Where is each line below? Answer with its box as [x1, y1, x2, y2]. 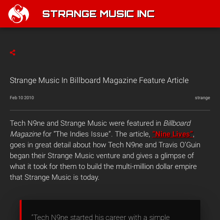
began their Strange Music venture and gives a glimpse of [10, 151, 194, 160]
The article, [115, 130, 152, 138]
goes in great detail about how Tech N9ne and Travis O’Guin [10, 140, 200, 149]
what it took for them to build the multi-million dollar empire [10, 162, 197, 171]
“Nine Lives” [152, 130, 193, 138]
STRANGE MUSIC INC [42, 10, 155, 20]
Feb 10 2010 [10, 95, 34, 100]
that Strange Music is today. [10, 173, 100, 182]
